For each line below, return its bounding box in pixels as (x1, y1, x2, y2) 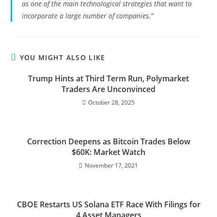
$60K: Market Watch (72, 147, 145, 157)
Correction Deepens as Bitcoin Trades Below (27, 136, 190, 147)
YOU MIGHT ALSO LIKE (19, 53, 106, 62)
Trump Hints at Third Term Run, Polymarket (28, 73, 189, 84)
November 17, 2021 (85, 161, 138, 170)
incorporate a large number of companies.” (22, 11, 154, 20)
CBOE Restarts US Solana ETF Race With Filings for (16, 199, 201, 210)
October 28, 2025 (88, 98, 135, 107)
